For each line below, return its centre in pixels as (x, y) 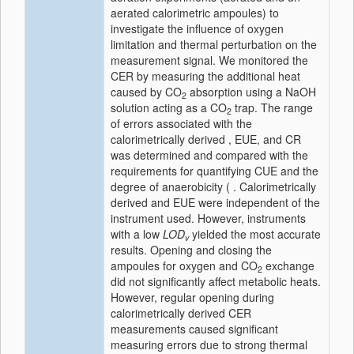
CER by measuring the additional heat (205, 76)
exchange (288, 265)
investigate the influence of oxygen (197, 28)
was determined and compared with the (209, 155)
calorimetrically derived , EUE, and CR (206, 139)
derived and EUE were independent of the (215, 202)
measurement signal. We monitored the (209, 60)
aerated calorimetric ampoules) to (195, 13)
